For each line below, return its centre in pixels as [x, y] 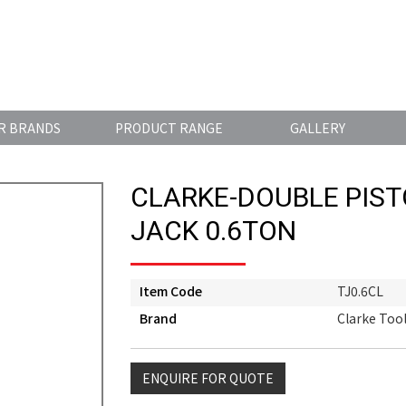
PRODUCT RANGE [169, 128]
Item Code [171, 291]
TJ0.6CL [360, 291]
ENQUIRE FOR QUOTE [208, 378]
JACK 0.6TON [213, 232]
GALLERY [317, 128]
